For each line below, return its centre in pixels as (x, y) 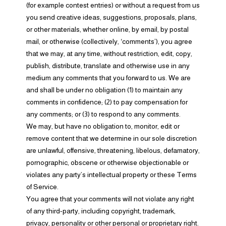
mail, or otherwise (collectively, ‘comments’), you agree (109, 41)
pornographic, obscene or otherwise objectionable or (107, 162)
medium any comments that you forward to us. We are (108, 78)
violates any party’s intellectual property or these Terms (111, 175)
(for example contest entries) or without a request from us (113, 5)
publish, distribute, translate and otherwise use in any (108, 66)
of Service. (42, 187)
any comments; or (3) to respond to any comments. (103, 114)
